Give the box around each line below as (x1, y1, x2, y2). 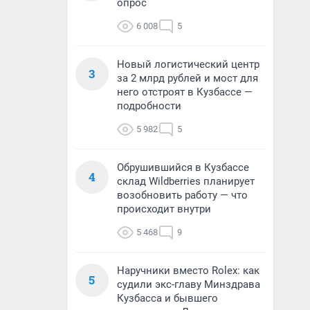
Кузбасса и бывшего (117, 292, 218, 304)
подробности (117, 100, 181, 112)
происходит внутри (117, 203, 211, 215)
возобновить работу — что (117, 189, 248, 201)
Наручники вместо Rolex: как (117, 264, 259, 277)
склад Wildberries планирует (117, 175, 255, 188)
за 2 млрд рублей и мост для (117, 72, 258, 84)
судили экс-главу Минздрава (117, 278, 260, 291)
